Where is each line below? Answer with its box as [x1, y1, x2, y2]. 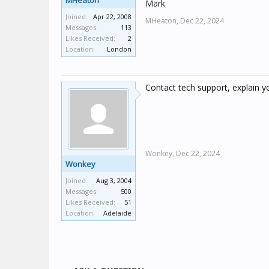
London [107, 44, 131, 53]
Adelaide [103, 208, 131, 217]
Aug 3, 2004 [96, 176, 131, 185]
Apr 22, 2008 [93, 12, 131, 21]
